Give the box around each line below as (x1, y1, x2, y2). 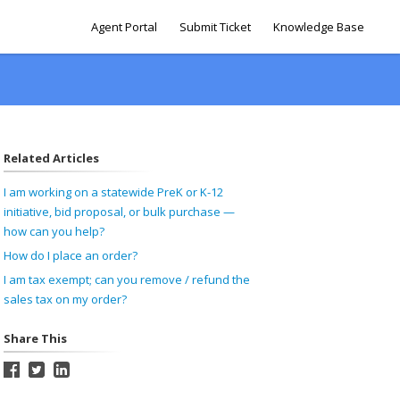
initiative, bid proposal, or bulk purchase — (3, 204, 235, 220)
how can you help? (3, 223, 104, 239)
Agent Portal (91, 19, 157, 35)
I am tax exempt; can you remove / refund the (3, 271, 250, 287)
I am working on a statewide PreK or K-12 (3, 184, 223, 200)
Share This (3, 330, 67, 346)
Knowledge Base (273, 19, 364, 35)
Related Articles (3, 150, 99, 166)
